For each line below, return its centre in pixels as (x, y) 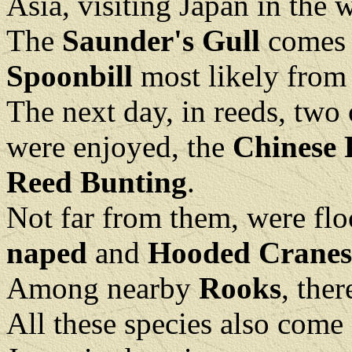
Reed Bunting (97, 182)
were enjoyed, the (119, 147)
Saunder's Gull (165, 40)
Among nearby (103, 288)
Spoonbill (70, 76)
